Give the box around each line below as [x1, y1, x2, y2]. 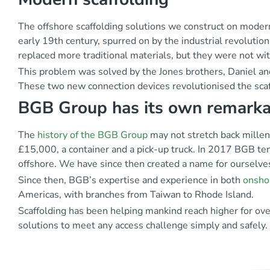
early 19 [18, 34, 54, 48]
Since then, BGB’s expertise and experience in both [18, 173, 243, 187]
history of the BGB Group [37, 128, 148, 142]
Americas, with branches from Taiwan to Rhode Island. [18, 187, 254, 201]
